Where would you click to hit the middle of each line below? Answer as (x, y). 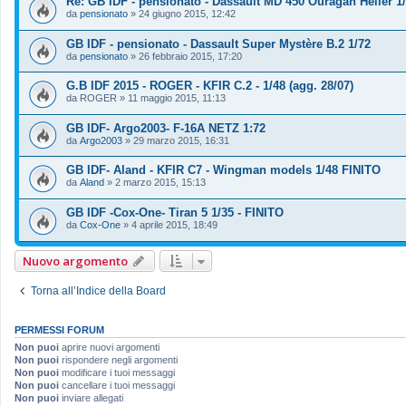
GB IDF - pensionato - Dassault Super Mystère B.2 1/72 (218, 43)
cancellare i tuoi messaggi (117, 385)
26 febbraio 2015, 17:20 (190, 56)
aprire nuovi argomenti (109, 347)
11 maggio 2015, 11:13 (177, 98)
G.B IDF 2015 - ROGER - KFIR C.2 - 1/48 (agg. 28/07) (210, 86)
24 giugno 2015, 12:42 (187, 13)
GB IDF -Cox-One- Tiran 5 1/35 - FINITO (175, 213)
